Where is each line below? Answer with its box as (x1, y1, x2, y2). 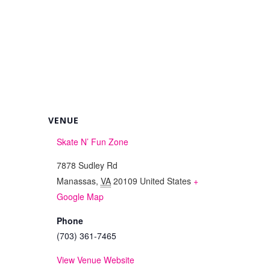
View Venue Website (57, 254, 134, 266)
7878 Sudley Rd (57, 159, 118, 171)
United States (140, 175, 191, 187)
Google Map (57, 190, 104, 202)
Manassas (57, 175, 96, 187)
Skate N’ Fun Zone (57, 136, 128, 148)
